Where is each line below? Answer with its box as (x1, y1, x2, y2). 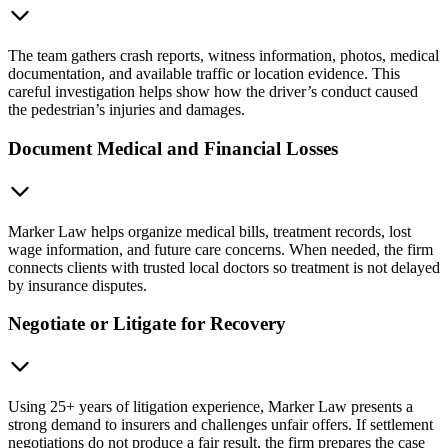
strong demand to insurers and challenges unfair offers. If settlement (8, 416, 433, 434)
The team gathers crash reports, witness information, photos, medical (8, 47, 439, 65)
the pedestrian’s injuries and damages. (8, 101, 245, 119)
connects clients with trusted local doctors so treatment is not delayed (8, 258, 440, 276)
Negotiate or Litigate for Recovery (8, 313, 286, 335)
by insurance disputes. (8, 276, 147, 294)
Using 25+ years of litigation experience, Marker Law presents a (8, 398, 413, 416)
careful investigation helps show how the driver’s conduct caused (8, 83, 418, 101)
